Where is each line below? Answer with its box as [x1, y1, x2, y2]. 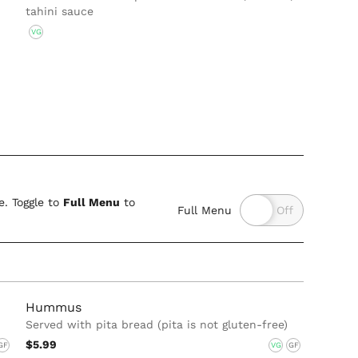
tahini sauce [26, 4, 94, 18]
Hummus [26, 299, 82, 315]
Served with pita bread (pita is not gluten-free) [26, 317, 288, 331]
